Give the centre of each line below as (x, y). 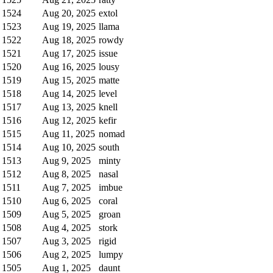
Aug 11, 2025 (69, 133)
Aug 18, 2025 (69, 40)
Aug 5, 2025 (66, 214)
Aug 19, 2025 (69, 26)
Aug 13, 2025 (69, 107)
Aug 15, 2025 (69, 80)
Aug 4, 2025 (66, 227)
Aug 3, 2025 (66, 241)
